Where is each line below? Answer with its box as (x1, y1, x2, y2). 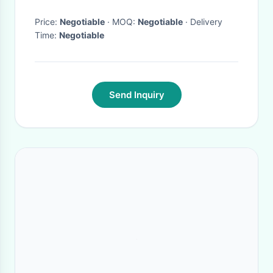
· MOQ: (112, 16, 138, 27)
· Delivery (183, 16, 190, 27)
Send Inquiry (108, 89, 165, 101)
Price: (35, 16, 60, 27)
